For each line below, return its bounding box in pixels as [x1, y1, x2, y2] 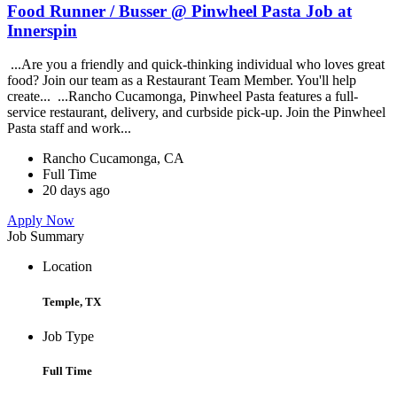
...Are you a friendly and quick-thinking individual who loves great [7, 57, 385, 73]
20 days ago [43, 183, 110, 198]
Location [43, 259, 92, 275]
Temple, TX [43, 294, 101, 308]
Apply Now [7, 213, 74, 229]
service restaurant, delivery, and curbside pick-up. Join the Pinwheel [7, 105, 385, 121]
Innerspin [7, 20, 77, 40]
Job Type [43, 328, 94, 344]
